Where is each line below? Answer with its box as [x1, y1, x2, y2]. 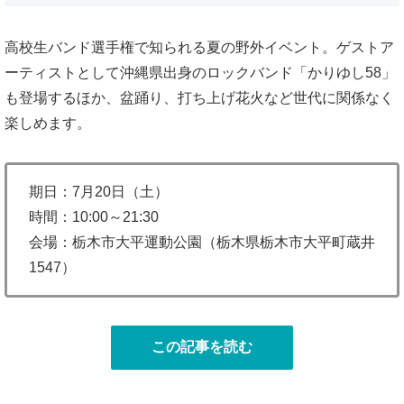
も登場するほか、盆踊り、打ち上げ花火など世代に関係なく [5, 90, 394, 106]
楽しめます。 [5, 115, 91, 131]
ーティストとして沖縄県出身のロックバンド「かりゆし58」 [5, 65, 396, 80]
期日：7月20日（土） [29, 183, 169, 199]
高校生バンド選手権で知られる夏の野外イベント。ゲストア [5, 40, 394, 55]
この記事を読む [151, 338, 252, 354]
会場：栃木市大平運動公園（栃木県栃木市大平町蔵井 [29, 234, 375, 250]
